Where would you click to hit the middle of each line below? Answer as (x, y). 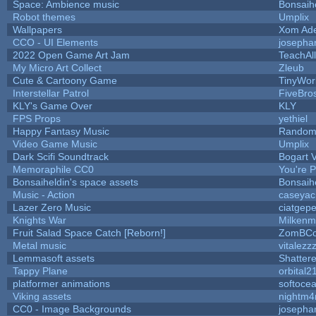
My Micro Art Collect (57, 67)
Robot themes (44, 17)
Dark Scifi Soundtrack (60, 156)
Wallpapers (37, 29)
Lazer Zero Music (51, 207)
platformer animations (61, 283)
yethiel (293, 118)
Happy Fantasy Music (61, 131)
